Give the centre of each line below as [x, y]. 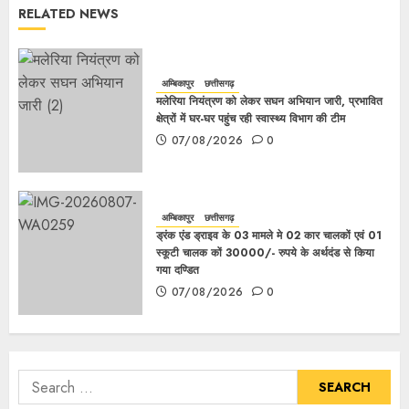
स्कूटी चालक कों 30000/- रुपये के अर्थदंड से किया [265, 252]
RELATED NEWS [68, 14]
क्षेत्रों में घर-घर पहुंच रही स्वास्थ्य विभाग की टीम [251, 119]
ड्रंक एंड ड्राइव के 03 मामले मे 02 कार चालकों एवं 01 [269, 235]
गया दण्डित [178, 270]
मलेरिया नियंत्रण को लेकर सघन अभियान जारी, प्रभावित [269, 102]
